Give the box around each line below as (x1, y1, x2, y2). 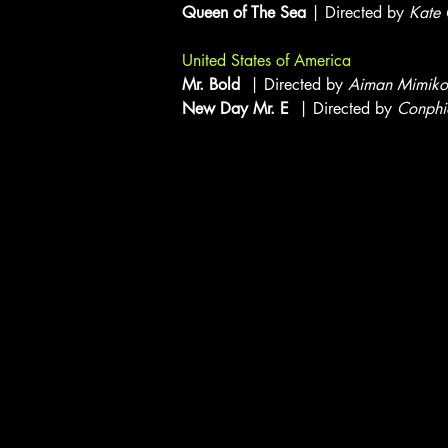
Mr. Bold (182, 74, 245, 95)
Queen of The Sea (182, 2, 306, 23)
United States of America (182, 50, 351, 71)
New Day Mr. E (182, 98, 294, 119)
